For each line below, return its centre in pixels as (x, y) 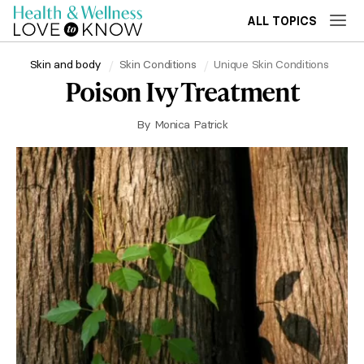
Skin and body (65, 64)
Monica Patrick (191, 124)
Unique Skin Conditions (271, 64)
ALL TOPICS (282, 21)
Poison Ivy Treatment (182, 91)
